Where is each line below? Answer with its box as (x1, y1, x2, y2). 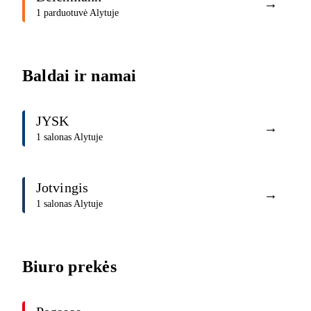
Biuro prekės (22, 257, 117, 276)
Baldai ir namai (22, 66, 137, 85)
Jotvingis (36, 180, 88, 196)
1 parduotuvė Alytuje (36, 8, 119, 19)
